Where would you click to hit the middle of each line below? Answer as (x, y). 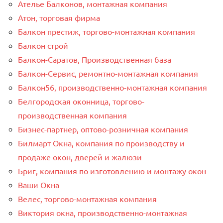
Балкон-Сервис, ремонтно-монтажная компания (108, 73)
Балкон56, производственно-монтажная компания (112, 87)
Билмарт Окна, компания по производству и (101, 143)
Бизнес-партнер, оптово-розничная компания (103, 129)
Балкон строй (43, 45)
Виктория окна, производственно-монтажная (103, 212)
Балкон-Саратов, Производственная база (95, 59)
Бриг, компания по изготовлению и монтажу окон (112, 170)
